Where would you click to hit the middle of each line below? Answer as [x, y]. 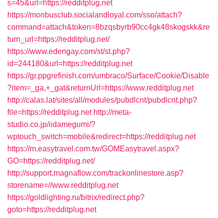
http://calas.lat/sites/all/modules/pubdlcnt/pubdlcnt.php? [102, 100]
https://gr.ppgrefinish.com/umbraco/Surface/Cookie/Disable [108, 76]
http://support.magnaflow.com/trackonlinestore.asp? [95, 173]
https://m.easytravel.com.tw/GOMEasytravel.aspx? [93, 149]
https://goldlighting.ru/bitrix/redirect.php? [76, 197]
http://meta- [112, 112]
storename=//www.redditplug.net [63, 185]
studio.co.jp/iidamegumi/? [51, 124]
